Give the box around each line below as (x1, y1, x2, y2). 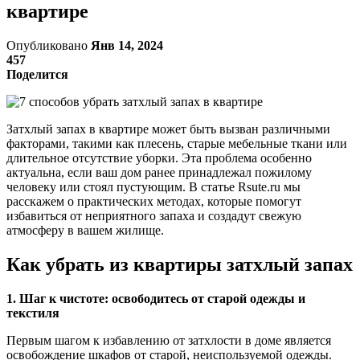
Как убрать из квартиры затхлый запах (6, 253, 353, 275)
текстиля (6, 305, 59, 320)
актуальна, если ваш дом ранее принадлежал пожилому (6, 165, 312, 179)
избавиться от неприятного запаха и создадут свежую (6, 208, 301, 223)
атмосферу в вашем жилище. (6, 223, 164, 237)
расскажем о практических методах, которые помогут (6, 194, 301, 208)
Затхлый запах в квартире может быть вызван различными (6, 121, 330, 136)
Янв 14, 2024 (91, 38, 163, 52)
